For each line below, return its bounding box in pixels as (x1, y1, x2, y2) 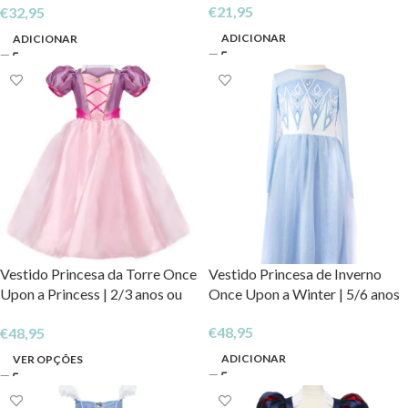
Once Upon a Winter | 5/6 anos (209, 284, 400, 302)
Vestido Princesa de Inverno (209, 264, 382, 282)
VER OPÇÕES (13, 352, 83, 366)
